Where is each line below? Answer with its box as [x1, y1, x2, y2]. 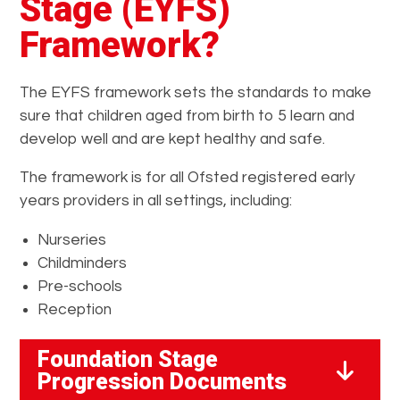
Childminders [37, 254, 128, 271]
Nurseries [37, 231, 107, 248]
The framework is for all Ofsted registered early [20, 170, 356, 187]
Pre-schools [37, 278, 123, 295]
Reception [37, 301, 112, 318]
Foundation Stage [37, 346, 219, 372]
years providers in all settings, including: [20, 193, 293, 210]
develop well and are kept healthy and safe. [20, 130, 326, 147]
